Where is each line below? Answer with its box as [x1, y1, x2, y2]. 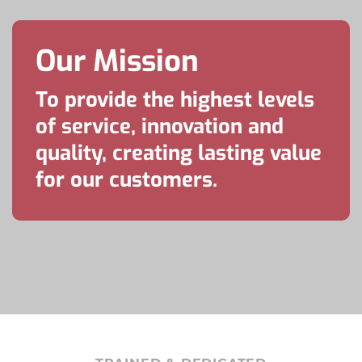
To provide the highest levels [36, 85, 315, 113]
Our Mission [36, 41, 200, 82]
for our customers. [36, 165, 218, 193]
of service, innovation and [36, 112, 284, 140]
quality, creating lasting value [36, 138, 322, 166]
